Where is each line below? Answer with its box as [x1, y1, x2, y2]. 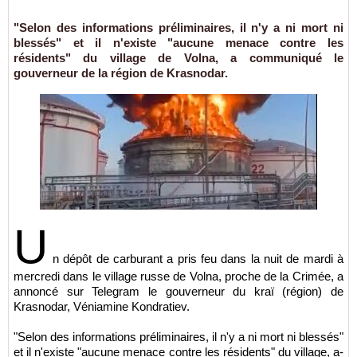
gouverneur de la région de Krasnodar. [14, 66, 228, 80]
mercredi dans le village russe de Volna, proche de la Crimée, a [14, 269, 343, 283]
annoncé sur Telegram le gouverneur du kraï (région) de [14, 284, 343, 298]
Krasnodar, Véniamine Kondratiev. [14, 300, 190, 313]
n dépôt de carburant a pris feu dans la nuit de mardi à [53, 252, 343, 265]
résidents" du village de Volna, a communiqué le [14, 51, 343, 65]
